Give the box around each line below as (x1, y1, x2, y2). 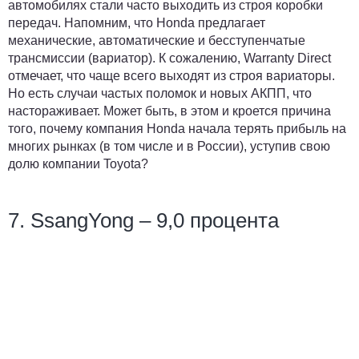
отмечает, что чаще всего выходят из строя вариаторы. (8, 69, 335, 83)
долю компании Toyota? (8, 157, 151, 171)
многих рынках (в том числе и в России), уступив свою (8, 139, 330, 153)
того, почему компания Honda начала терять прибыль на (8, 122, 346, 135)
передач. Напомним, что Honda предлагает (8, 16, 265, 30)
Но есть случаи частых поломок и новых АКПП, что (8, 87, 312, 100)
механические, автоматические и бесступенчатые (8, 34, 305, 47)
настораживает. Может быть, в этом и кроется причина (8, 104, 331, 118)
